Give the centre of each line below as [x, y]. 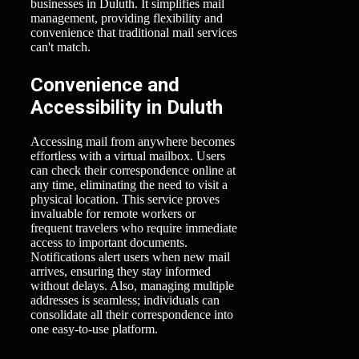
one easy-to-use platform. [94, 329]
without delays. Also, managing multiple [132, 285]
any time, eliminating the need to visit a [129, 184]
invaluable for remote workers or [113, 213]
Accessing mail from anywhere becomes [133, 141]
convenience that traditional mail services [134, 32]
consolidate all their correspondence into [132, 314]
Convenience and [105, 85]
